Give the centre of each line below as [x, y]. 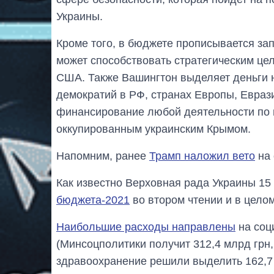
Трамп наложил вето [202, 156]
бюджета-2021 [93, 200]
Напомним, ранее [103, 156]
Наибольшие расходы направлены [146, 227]
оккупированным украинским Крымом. [154, 129]
